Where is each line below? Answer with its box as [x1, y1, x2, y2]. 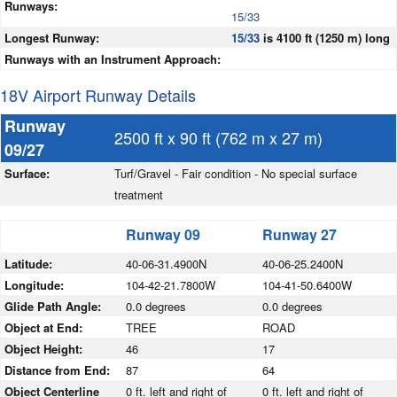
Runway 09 [126, 224, 200, 245]
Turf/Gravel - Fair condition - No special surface [114, 165, 357, 183]
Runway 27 [262, 224, 337, 245]
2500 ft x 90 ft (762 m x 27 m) [114, 126, 323, 150]
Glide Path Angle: [4, 298, 105, 315]
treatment [114, 186, 163, 204]
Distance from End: [4, 362, 113, 379]
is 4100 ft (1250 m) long [260, 29, 390, 47]
